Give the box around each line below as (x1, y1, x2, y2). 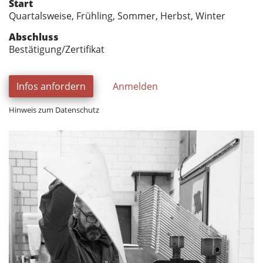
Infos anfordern (16, 80, 86, 93)
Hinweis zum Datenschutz (9, 104, 99, 115)
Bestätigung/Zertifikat (9, 43, 104, 56)
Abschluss (9, 31, 59, 43)
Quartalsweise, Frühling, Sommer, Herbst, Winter (9, 9, 225, 22)
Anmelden (113, 80, 158, 93)
